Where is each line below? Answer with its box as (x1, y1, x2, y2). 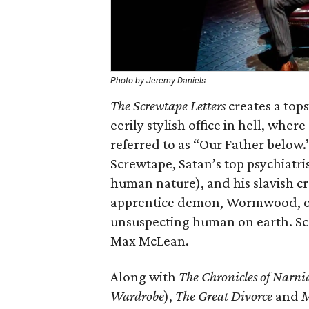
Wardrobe (110, 288, 164, 304)
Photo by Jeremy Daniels (110, 75, 206, 86)
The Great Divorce (175, 288, 272, 304)
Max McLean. (110, 232, 189, 249)
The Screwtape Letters (110, 97, 226, 114)
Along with (110, 268, 179, 285)
